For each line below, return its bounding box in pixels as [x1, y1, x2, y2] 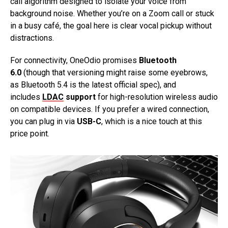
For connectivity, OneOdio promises [10, 55, 139, 66]
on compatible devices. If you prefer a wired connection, [10, 104, 209, 115]
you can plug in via [10, 117, 77, 127]
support [64, 92, 96, 102]
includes [10, 92, 42, 102]
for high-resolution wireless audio [96, 92, 218, 102]
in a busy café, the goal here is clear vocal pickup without [10, 21, 212, 31]
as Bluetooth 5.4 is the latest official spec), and [10, 80, 176, 90]
